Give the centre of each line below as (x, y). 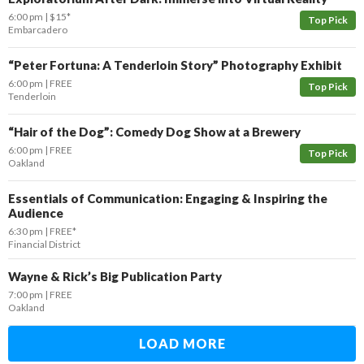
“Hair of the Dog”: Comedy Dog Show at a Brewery (154, 132)
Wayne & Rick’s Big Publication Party (115, 276)
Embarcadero (38, 30)
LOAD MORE (182, 343)
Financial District (44, 244)
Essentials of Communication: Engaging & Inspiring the (168, 198)
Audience (36, 213)
